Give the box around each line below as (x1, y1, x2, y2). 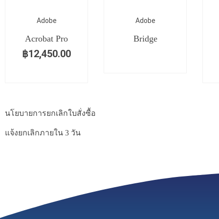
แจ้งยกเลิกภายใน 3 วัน (5, 129, 81, 137)
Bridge (133, 34, 157, 44)
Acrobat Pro (25, 34, 68, 44)
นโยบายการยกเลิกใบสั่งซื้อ (5, 109, 96, 117)
